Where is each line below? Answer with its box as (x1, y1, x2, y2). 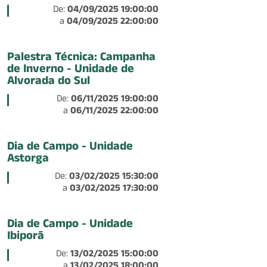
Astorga (7, 151, 49, 169)
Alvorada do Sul (7, 73, 90, 91)
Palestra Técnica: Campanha (7, 49, 156, 67)
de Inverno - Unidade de (7, 61, 134, 79)
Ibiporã (7, 228, 44, 246)
